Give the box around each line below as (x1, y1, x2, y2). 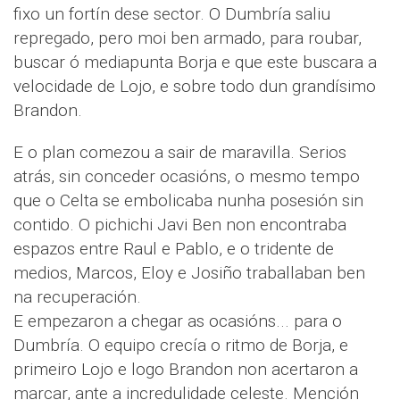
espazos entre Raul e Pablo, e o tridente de (13, 238, 334, 260)
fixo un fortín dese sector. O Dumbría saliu (13, 4, 330, 25)
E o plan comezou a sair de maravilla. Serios (13, 142, 346, 163)
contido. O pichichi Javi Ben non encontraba (13, 214, 346, 236)
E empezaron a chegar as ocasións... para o (13, 311, 342, 332)
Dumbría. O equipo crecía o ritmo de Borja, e (13, 335, 348, 356)
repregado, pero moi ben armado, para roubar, (13, 28, 362, 49)
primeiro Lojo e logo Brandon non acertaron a (13, 359, 358, 380)
